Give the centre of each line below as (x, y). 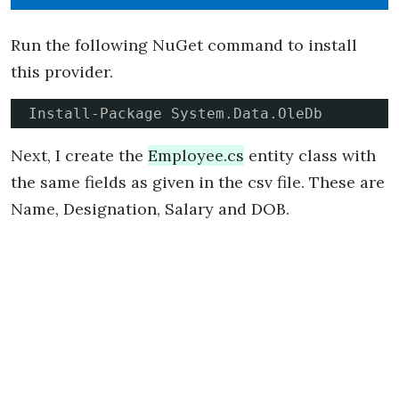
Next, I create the (79, 156)
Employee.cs (196, 156)
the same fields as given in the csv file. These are (198, 183)
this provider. (62, 72)
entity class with (310, 156)
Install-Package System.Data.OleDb (175, 114)
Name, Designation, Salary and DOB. (150, 209)
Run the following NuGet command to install (184, 45)
